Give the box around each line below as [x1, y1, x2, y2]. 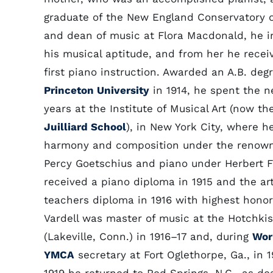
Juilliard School [44, 121, 126, 133]
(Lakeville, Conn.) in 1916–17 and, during [44, 230, 252, 243]
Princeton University [44, 84, 149, 96]
